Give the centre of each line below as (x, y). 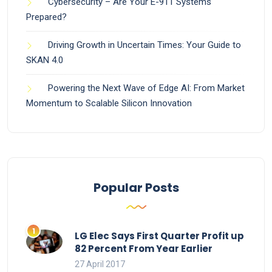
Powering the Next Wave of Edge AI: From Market (146, 88)
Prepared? (46, 17)
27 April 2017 (100, 264)
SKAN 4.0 (45, 60)
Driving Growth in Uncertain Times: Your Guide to (144, 45)
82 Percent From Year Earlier (144, 249)
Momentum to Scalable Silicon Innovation (109, 104)
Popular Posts (136, 188)
